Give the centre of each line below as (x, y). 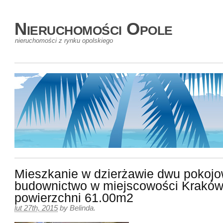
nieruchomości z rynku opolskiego (64, 41)
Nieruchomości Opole (94, 29)
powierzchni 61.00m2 (74, 198)
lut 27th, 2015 (36, 208)
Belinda (82, 208)
